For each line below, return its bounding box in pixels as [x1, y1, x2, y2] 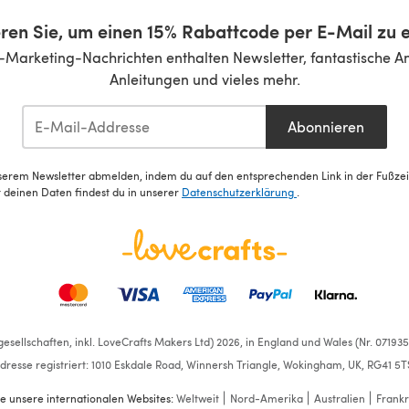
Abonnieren [288, 116, 365, 136]
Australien [313, 391, 365, 406]
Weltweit [175, 391, 219, 406]
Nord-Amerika [229, 391, 303, 406]
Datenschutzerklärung [182, 184, 297, 200]
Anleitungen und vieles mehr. [109, 68, 300, 89]
